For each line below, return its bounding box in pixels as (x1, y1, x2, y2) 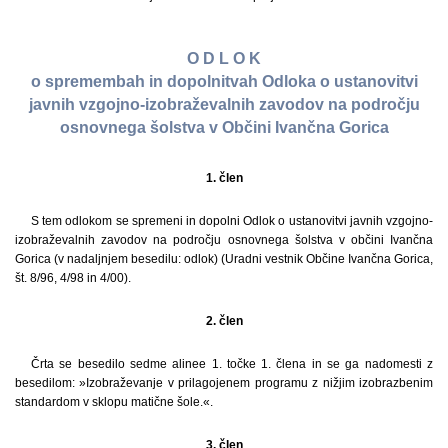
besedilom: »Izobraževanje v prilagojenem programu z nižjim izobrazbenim (15, 375, 433, 390)
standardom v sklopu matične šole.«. (15, 394, 213, 409)
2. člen (205, 313, 243, 328)
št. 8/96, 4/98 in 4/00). (15, 270, 131, 285)
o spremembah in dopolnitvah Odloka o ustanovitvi (30, 73, 418, 91)
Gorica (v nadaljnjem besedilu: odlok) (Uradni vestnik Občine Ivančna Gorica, (15, 251, 433, 266)
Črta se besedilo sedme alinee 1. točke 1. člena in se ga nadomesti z (31, 356, 433, 371)
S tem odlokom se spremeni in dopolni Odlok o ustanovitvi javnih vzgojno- (31, 213, 433, 228)
